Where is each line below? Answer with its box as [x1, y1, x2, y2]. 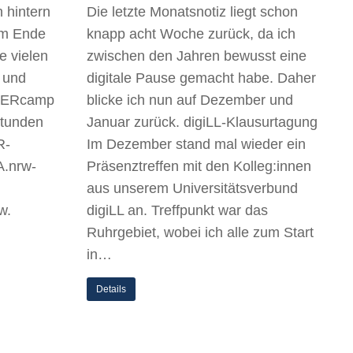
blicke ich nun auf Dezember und [87, 92, 293, 108]
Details [96, 284, 126, 295]
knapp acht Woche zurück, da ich [87, 26, 295, 42]
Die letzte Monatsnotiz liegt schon [87, 4, 298, 20]
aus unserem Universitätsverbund [87, 180, 298, 196]
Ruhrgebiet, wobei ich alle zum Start [87, 225, 314, 240]
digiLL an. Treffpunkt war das [87, 203, 268, 218]
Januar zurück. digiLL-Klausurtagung [87, 114, 318, 130]
